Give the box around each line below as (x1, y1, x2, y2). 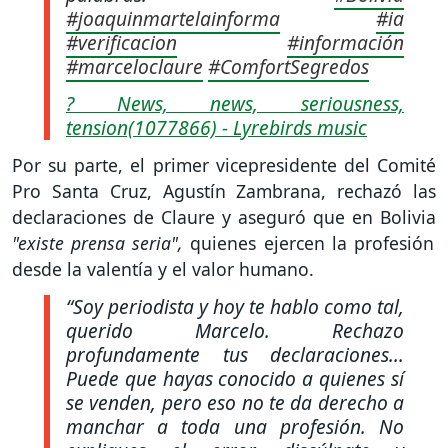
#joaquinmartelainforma (66, 4, 280, 32)
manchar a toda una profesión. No (66, 413, 404, 441)
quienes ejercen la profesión (190, 231, 434, 256)
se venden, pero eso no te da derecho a (66, 389, 404, 417)
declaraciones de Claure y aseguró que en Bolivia (12, 205, 436, 230)
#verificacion (66, 28, 177, 56)
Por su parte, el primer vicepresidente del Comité (12, 153, 436, 178)
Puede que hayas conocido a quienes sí (66, 365, 404, 393)
